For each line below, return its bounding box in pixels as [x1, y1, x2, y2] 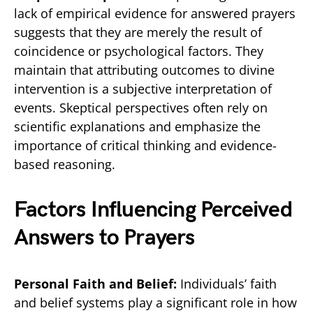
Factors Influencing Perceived [14, 196, 292, 224]
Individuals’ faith [180, 275, 277, 292]
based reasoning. [14, 155, 115, 173]
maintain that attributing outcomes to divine [14, 61, 275, 78]
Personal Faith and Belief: [14, 275, 180, 292]
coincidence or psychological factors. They [14, 42, 263, 59]
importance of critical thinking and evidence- [14, 136, 277, 154]
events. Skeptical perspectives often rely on [14, 99, 268, 116]
